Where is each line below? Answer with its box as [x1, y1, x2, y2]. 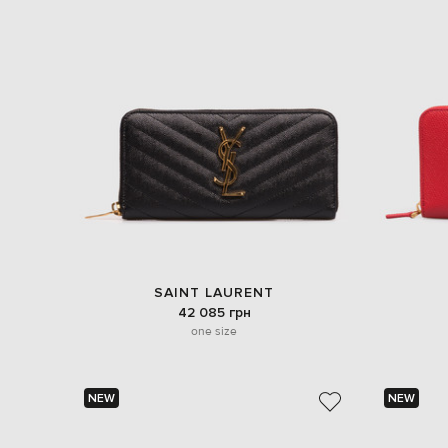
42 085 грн [177, 303, 251, 321]
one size [191, 322, 237, 339]
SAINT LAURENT [154, 284, 274, 302]
